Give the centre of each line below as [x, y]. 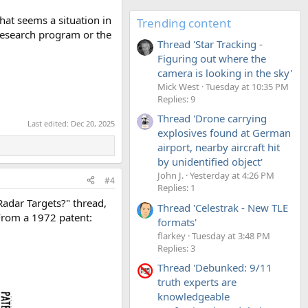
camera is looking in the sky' [225, 73]
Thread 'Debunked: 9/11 [215, 267]
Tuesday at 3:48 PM [231, 235]
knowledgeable [194, 296]
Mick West [178, 86]
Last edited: [49, 123]
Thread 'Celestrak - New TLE [223, 207]
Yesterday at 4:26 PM [232, 176]
